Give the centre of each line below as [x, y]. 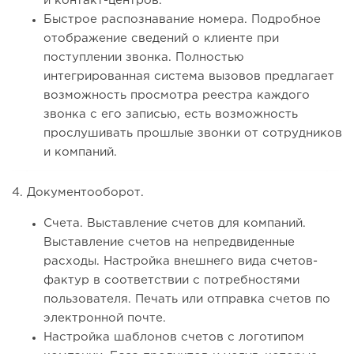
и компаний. [80, 153]
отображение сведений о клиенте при [161, 39]
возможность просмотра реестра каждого [177, 96]
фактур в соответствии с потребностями [171, 281]
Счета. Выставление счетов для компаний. [175, 224]
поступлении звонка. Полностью [144, 58]
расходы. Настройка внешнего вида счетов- [181, 262]
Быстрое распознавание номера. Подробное [182, 20]
